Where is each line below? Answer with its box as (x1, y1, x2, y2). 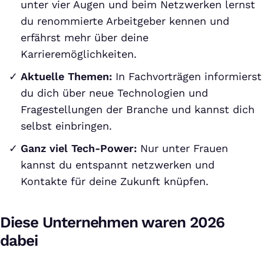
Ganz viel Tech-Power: (21, 142, 137, 154)
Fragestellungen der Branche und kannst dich (21, 103, 255, 115)
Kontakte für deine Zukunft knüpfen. (21, 175, 209, 187)
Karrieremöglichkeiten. (21, 48, 137, 60)
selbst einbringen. (21, 120, 112, 132)
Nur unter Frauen (137, 142, 228, 154)
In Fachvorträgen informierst (112, 70, 262, 82)
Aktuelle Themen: (21, 70, 112, 82)
